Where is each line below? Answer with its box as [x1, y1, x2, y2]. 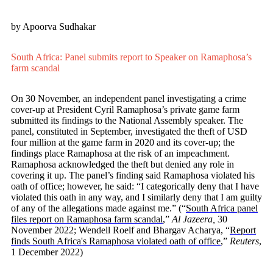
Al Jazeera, [172, 214, 215, 225]
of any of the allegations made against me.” [11, 203, 179, 214]
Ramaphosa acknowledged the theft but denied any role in [11, 159, 234, 170]
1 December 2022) [11, 247, 83, 258]
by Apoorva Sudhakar [11, 21, 96, 32]
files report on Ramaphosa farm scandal [11, 214, 163, 225]
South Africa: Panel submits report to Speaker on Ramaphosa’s [11, 52, 252, 63]
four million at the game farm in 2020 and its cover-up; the [11, 137, 235, 148]
